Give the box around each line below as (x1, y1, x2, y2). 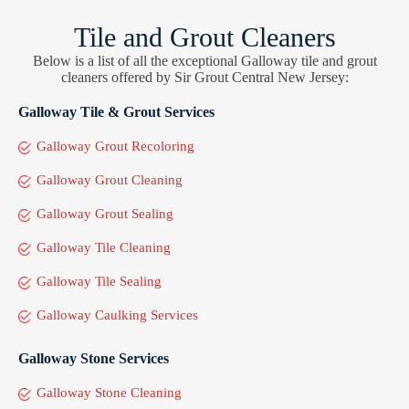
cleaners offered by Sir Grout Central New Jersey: (60, 68, 349, 85)
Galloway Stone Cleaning (37, 384, 182, 400)
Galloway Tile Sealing (37, 273, 162, 288)
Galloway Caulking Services (37, 307, 198, 322)
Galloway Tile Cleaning (37, 239, 171, 255)
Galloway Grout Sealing (37, 205, 173, 221)
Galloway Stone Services (18, 350, 169, 366)
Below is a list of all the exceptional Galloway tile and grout (32, 52, 377, 68)
